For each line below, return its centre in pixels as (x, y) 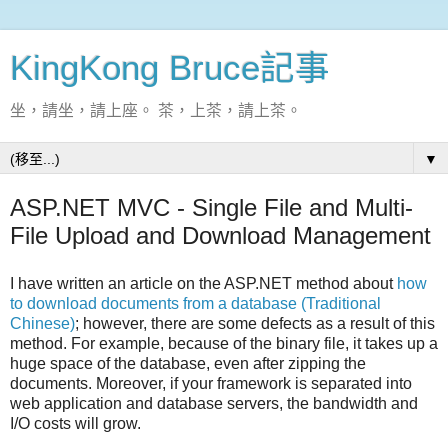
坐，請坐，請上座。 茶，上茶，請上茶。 (156, 110)
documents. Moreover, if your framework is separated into (211, 383)
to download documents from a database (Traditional (195, 303)
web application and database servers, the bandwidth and (214, 403)
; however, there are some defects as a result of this (255, 323)
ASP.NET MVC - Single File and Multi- (211, 207)
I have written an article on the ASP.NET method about (203, 283)
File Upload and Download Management (220, 235)
